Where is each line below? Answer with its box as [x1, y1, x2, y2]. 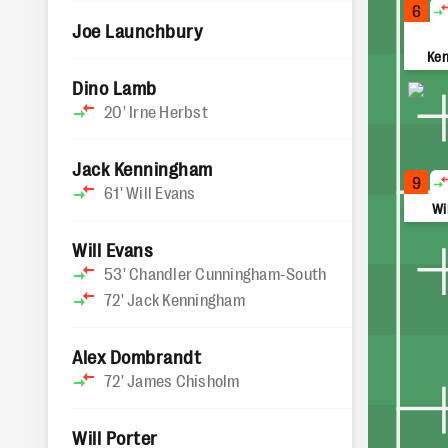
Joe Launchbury [72, 19, 203, 41]
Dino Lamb [72, 76, 157, 98]
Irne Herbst [129, 101, 208, 121]
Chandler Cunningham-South [129, 263, 327, 283]
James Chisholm [127, 370, 240, 390]
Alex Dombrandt [72, 345, 202, 367]
